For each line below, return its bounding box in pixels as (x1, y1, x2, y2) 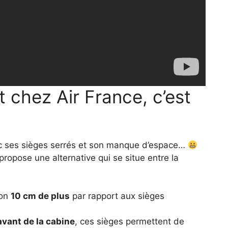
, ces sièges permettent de (75, 216, 185, 227)
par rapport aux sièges (70, 191, 165, 202)
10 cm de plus (11, 191, 70, 202)
